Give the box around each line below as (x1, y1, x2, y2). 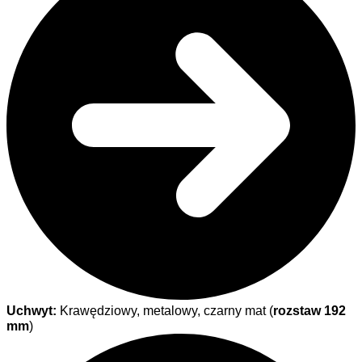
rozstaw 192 (273, 303, 346, 318)
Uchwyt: (6, 303, 57, 318)
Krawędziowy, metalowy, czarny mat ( (57, 303, 273, 318)
